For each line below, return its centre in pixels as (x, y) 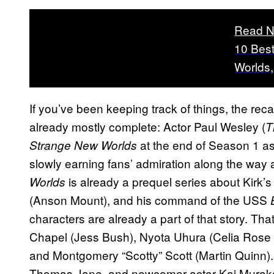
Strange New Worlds (85, 145)
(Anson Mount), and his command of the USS (150, 199)
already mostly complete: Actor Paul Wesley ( (147, 126)
